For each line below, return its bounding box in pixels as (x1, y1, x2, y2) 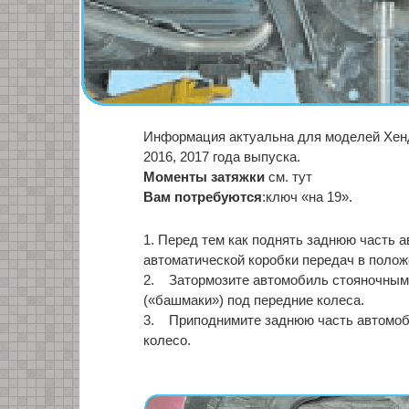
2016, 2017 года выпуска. (143, 149, 300, 164)
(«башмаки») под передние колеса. (143, 292, 364, 308)
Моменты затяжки (143, 169, 265, 184)
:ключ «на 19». (262, 189, 352, 204)
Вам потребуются (143, 189, 262, 204)
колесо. (143, 332, 191, 348)
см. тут (265, 169, 312, 184)
